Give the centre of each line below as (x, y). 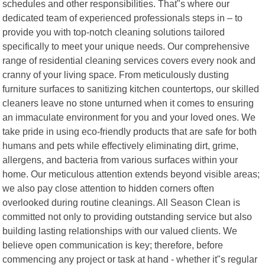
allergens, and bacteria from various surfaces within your (120, 159)
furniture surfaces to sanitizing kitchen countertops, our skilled (131, 88)
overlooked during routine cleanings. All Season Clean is (122, 202)
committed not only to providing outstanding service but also (127, 216)
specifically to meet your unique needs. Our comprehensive (126, 46)
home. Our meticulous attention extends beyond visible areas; (131, 174)
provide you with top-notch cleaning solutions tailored (114, 32)
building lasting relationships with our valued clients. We (120, 230)
